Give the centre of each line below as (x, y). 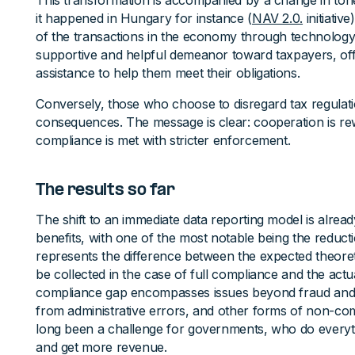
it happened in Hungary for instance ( (144, 18)
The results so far (105, 191)
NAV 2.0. (277, 18)
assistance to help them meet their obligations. (168, 73)
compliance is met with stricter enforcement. (163, 140)
